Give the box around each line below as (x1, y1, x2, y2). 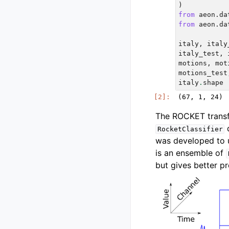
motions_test (178, 68, 228, 77)
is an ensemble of (155, 147, 226, 158)
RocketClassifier (157, 125, 223, 133)
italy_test (178, 49, 220, 57)
